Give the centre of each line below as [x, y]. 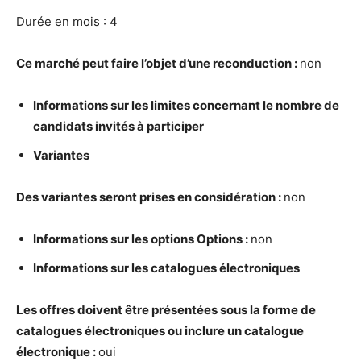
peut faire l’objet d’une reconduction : [190, 63]
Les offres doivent [71, 310]
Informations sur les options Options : [142, 239]
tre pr [148, 310]
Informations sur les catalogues [126, 268]
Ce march [44, 63]
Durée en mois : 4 [67, 21]
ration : [262, 197]
